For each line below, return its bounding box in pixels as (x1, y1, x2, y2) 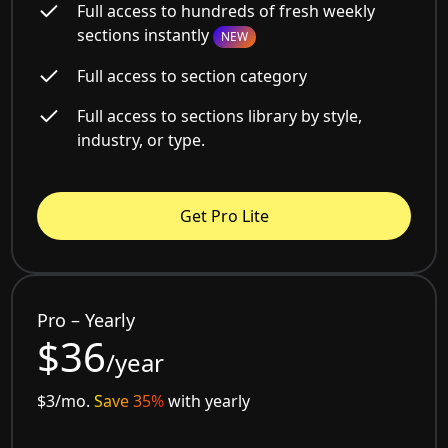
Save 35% (94, 389, 165, 412)
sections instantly (77, 23, 214, 46)
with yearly (164, 389, 251, 412)
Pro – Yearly (37, 307, 136, 332)
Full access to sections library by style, (77, 104, 363, 127)
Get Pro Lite (179, 204, 269, 227)
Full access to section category (77, 64, 308, 87)
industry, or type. (77, 128, 206, 151)
